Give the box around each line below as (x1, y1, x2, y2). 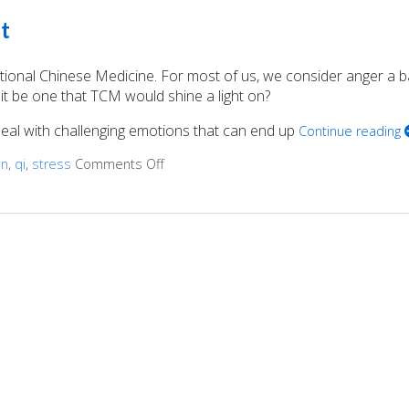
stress (31, 154, 71, 173)
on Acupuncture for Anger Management (163, 154, 401, 173)
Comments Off (74, 154, 164, 173)
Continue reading (298, 121, 404, 140)
